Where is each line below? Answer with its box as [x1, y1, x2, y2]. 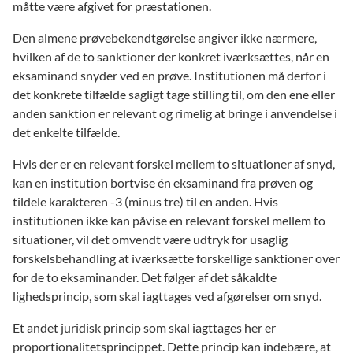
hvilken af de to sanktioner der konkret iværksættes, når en [13, 48, 329, 64]
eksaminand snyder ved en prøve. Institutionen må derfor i [13, 67, 326, 83]
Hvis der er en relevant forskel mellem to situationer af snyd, [13, 155, 335, 171]
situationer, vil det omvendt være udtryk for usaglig [13, 231, 288, 247]
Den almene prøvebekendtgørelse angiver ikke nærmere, [13, 29, 317, 45]
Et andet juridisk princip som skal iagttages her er [13, 319, 276, 335]
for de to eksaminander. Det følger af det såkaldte [13, 269, 277, 284]
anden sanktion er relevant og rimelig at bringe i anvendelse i [13, 105, 337, 121]
